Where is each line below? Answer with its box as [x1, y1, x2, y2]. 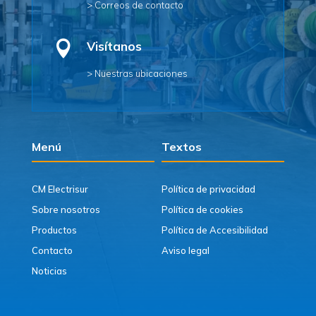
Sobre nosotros [31, 204, 100, 216]
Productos [31, 224, 77, 236]
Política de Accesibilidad [161, 224, 268, 236]
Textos [161, 140, 202, 154]
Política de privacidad [161, 183, 255, 195]
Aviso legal [161, 245, 209, 257]
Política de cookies [161, 204, 243, 216]
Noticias [31, 265, 67, 277]
